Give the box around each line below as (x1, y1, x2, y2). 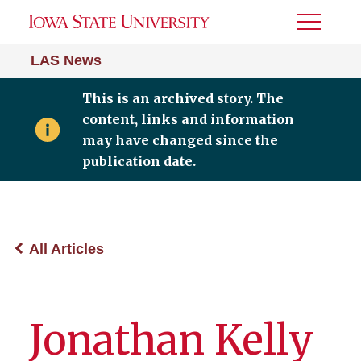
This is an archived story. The (81, 90, 284, 106)
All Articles (29, 241, 104, 257)
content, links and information (81, 111, 294, 127)
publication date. (81, 153, 196, 169)
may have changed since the (81, 132, 278, 148)
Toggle (297, 20, 340, 34)
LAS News (31, 52, 102, 68)
